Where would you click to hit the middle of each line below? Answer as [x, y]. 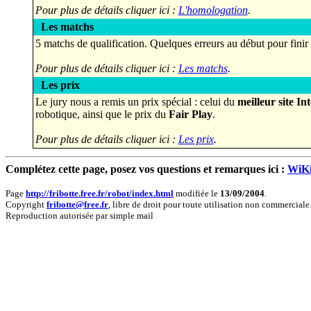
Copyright [26, 204]
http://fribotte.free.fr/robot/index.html [100, 193]
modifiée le [197, 193]
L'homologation [213, 10]
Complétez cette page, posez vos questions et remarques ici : [146, 169]
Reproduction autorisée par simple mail [81, 216]
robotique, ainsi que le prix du [102, 114]
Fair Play [190, 114]
